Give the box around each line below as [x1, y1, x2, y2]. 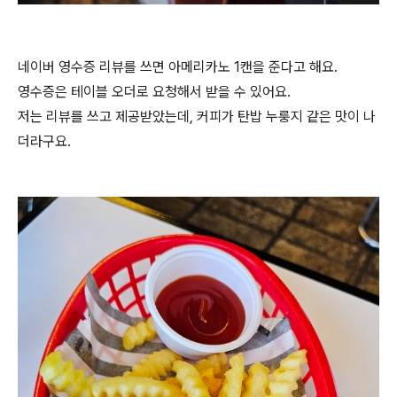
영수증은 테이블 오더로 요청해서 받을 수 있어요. [18, 83, 291, 100]
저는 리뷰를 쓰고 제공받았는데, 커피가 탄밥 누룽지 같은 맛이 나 [18, 108, 376, 125]
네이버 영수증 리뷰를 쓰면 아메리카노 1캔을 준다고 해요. [18, 58, 338, 75]
